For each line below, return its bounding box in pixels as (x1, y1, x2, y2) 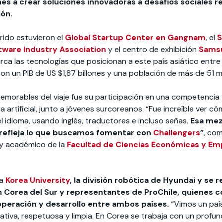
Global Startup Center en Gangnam (65, 32, 206, 43)
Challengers (153, 127, 200, 138)
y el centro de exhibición (106, 44, 199, 55)
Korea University (5, 175, 70, 186)
